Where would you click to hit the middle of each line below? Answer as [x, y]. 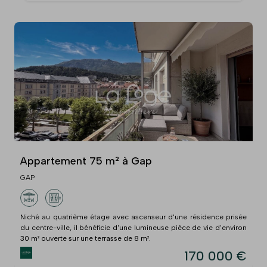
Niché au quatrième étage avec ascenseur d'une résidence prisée [133, 217]
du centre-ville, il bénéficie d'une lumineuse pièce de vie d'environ [133, 227]
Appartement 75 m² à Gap [86, 161]
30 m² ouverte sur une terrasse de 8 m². [86, 238]
